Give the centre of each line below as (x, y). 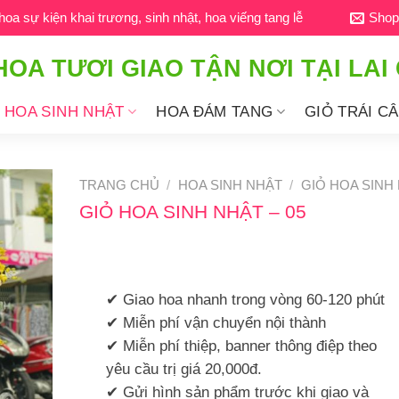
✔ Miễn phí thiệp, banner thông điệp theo (241, 346)
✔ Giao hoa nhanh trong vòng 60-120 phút (245, 300)
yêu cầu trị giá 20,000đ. (184, 370)
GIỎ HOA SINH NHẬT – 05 (193, 212)
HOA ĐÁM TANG (215, 111)
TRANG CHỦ (119, 185)
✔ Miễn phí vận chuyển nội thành (216, 323)
